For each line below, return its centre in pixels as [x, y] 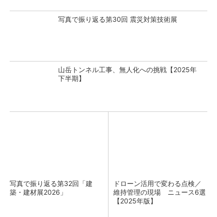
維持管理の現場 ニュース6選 [160, 192]
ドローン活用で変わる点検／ [157, 183]
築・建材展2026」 [38, 192]
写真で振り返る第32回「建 [51, 183]
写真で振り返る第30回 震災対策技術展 [118, 19]
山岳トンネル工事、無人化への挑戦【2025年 [127, 70]
